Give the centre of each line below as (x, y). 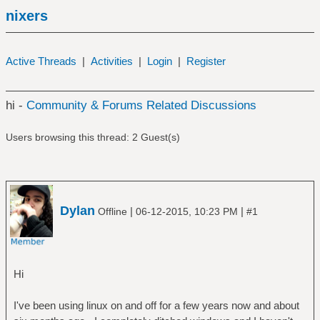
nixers (26, 16)
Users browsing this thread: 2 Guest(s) (92, 137)
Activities (111, 61)
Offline (112, 211)
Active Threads (41, 61)
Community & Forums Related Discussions (141, 105)
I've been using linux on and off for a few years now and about (156, 305)
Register (206, 61)
